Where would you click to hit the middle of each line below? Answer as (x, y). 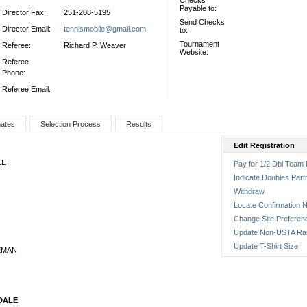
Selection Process (71, 124)
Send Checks (202, 22)
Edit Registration (264, 145)
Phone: (14, 73)
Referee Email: (26, 89)
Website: (194, 52)
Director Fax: (24, 12)
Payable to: (198, 8)
